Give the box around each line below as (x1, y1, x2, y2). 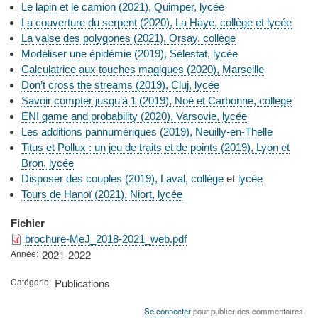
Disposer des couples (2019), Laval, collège (21, 172, 224, 185)
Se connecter (144, 305, 192, 317)
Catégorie (11, 275, 49, 287)
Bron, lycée (21, 156, 74, 169)
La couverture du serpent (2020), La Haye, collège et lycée (21, 16, 292, 28)
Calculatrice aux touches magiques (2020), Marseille (21, 62, 264, 75)
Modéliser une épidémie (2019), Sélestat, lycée (21, 47, 238, 60)
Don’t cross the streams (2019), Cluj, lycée (21, 78, 219, 91)
